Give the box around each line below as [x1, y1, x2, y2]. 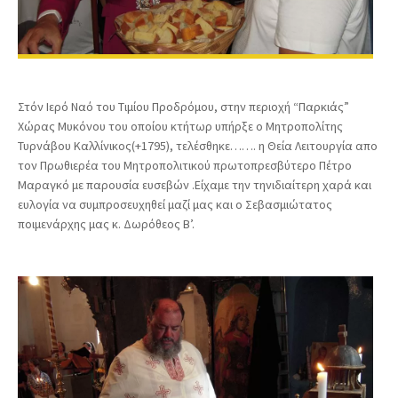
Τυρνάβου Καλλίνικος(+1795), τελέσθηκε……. [18, 137, 256, 154]
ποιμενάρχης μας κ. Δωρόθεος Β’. [18, 215, 195, 232]
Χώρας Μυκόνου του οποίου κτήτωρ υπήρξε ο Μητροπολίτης [18, 117, 343, 134]
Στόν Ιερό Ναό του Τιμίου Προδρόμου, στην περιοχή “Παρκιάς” [18, 98, 349, 115]
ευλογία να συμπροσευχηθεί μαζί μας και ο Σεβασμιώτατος [18, 195, 332, 212]
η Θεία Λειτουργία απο [256, 137, 378, 154]
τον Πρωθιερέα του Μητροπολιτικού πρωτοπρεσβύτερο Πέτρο [18, 156, 352, 173]
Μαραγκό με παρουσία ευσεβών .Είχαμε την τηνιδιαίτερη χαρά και [18, 176, 371, 193]
